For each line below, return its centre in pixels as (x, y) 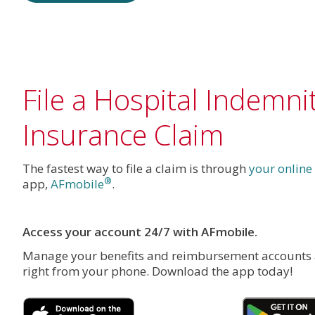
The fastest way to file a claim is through (136, 169)
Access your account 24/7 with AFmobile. (140, 232)
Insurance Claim (123, 135)
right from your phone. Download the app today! (157, 271)
